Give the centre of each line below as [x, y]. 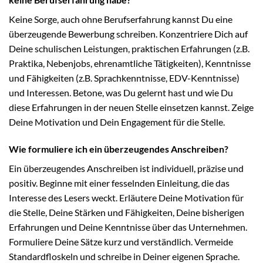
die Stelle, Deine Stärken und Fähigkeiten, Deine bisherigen [127, 213]
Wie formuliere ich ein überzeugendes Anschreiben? [119, 149]
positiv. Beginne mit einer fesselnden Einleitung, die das [119, 183]
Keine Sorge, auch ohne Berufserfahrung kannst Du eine [121, 19]
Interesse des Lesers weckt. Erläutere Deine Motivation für [126, 198]
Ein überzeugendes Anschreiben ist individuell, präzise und [126, 168]
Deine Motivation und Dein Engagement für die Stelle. [117, 122]
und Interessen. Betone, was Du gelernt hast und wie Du [121, 93]
